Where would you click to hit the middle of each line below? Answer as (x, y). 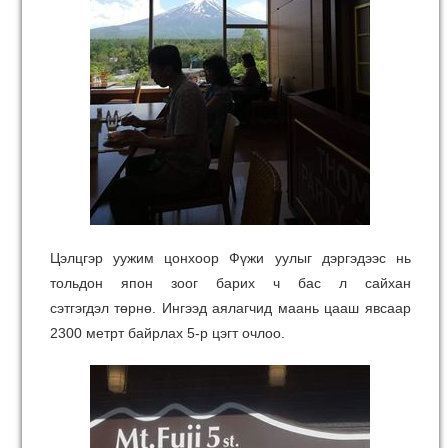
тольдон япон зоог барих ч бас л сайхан (230, 283)
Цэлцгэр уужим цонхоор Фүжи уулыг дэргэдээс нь (230, 258)
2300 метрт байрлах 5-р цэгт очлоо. (167, 333)
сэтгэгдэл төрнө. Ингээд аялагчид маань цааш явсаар (230, 308)
